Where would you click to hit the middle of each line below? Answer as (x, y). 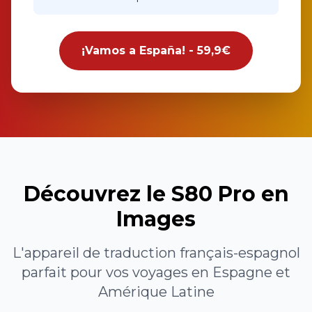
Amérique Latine (156, 292)
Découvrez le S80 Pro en (156, 194)
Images (156, 219)
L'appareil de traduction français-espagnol (156, 253)
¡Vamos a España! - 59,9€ (156, 50)
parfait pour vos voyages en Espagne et (156, 272)
